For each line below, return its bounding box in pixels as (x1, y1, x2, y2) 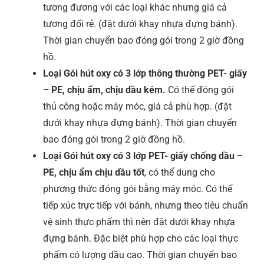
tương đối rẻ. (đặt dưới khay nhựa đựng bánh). (43, 18, 237, 29)
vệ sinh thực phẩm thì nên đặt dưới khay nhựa (43, 216, 235, 227)
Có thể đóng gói (166, 84, 234, 95)
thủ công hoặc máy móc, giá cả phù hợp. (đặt (43, 100, 232, 112)
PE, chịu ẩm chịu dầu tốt (43, 166, 144, 178)
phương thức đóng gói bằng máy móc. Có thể (43, 183, 232, 194)
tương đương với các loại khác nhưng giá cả (43, 1, 227, 13)
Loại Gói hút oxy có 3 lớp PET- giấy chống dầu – (43, 150, 243, 161)
